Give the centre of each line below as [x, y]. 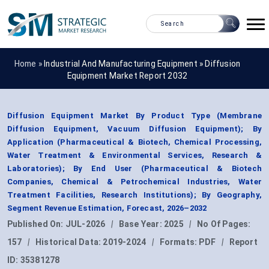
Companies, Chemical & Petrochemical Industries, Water [134, 182]
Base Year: [141, 224]
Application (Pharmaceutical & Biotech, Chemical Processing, [134, 142]
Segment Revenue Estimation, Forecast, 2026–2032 [107, 208]
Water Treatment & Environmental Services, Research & [134, 156]
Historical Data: [69, 242]
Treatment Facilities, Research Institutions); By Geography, [134, 195]
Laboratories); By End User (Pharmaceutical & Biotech [134, 169]
